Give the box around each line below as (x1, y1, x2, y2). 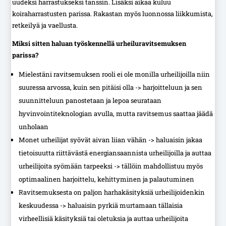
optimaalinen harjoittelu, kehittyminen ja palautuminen (19, 174, 195, 184)
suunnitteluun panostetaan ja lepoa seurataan (19, 95, 162, 105)
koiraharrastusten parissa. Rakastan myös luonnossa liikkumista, (12, 9, 213, 18)
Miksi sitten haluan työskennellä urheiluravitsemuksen (12, 38, 187, 48)
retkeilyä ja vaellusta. (12, 20, 78, 30)
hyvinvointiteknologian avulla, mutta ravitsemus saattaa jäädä (19, 108, 213, 118)
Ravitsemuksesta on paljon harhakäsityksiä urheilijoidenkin (19, 187, 205, 197)
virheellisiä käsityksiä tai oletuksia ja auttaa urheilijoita (19, 213, 189, 223)
